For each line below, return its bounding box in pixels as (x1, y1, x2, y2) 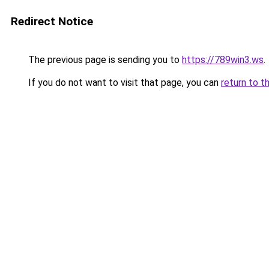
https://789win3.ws (182, 54, 264, 65)
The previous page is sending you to (26, 54, 182, 65)
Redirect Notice (11, 14, 93, 28)
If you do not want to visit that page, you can (26, 77, 221, 88)
